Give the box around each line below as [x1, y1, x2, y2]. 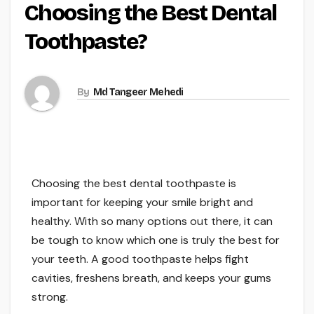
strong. [32, 289, 68, 304]
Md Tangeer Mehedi [93, 86, 184, 99]
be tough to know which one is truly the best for [32, 232, 280, 247]
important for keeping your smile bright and [32, 194, 253, 210]
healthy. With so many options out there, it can [32, 213, 273, 228]
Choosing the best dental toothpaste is [32, 175, 236, 191]
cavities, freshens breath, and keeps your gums [32, 270, 271, 285]
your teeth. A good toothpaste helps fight [32, 251, 249, 266]
